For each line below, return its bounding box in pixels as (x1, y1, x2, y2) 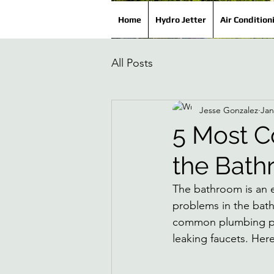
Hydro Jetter (155, 15, 206, 24)
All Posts (111, 56, 153, 70)
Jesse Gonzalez (199, 104, 258, 116)
